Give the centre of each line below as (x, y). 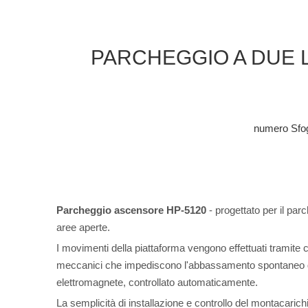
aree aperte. (83, 227)
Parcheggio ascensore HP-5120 (131, 210)
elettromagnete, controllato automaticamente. (157, 282)
